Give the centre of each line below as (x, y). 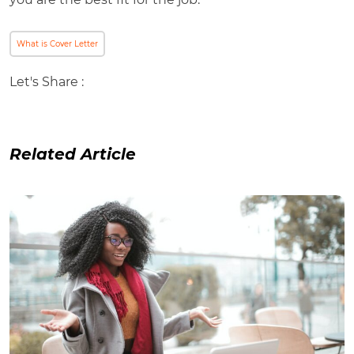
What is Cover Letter (57, 43)
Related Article (73, 154)
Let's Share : (47, 81)
